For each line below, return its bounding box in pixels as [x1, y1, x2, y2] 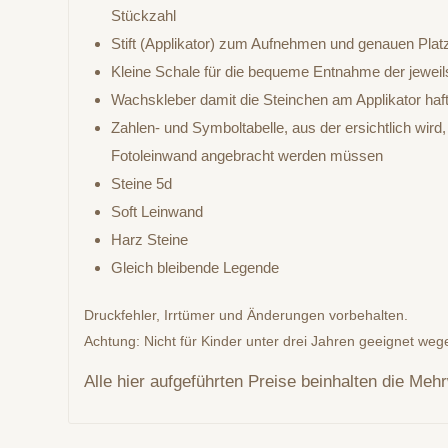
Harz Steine [111, 231, 189, 249]
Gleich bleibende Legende [111, 259, 280, 277]
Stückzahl [111, 7, 177, 25]
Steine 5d [111, 175, 173, 193]
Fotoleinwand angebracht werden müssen [111, 147, 384, 165]
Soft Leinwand [111, 203, 204, 221]
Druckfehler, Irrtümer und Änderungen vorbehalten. [84, 308, 409, 324]
